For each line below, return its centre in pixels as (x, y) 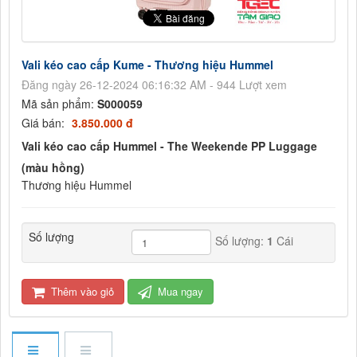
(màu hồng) (53, 168)
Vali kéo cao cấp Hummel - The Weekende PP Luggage (169, 146)
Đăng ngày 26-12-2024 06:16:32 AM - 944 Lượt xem (154, 85)
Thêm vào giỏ (81, 292)
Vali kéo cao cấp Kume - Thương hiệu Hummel (147, 65)
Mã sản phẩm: (59, 104)
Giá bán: (45, 123)
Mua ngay (179, 292)
